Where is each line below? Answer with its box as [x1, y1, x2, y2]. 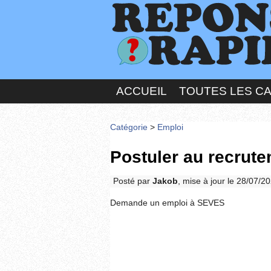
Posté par [113, 176, 152, 186]
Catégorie [110, 122, 148, 132]
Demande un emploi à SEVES [110, 198, 224, 207]
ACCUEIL [116, 84, 167, 97]
